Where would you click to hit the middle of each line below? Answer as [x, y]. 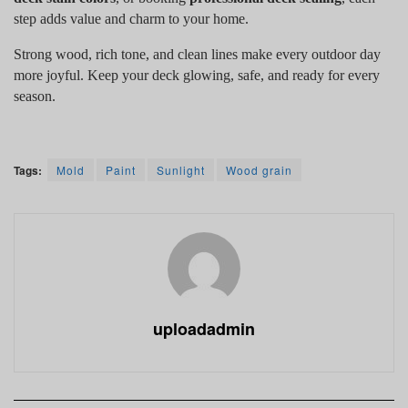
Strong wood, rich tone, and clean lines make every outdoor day [197, 54]
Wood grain [259, 169]
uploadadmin [204, 328]
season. [35, 96]
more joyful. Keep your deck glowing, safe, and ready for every [197, 75]
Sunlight [181, 169]
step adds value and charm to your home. [131, 18]
